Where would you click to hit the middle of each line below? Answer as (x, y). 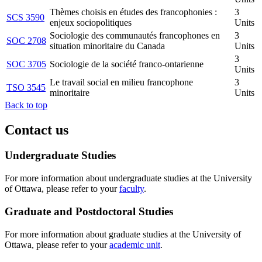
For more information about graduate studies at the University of (123, 234)
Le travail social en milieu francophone (121, 82)
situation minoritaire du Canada (107, 46)
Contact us (37, 130)
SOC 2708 (26, 40)
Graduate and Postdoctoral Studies (89, 211)
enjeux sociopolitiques (91, 22)
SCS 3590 (25, 17)
